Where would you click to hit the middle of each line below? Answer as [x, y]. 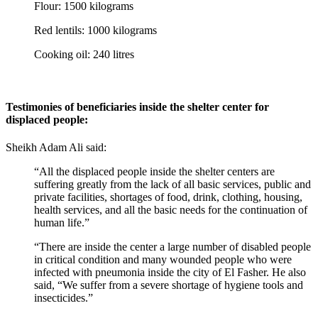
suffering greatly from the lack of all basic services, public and [172, 184]
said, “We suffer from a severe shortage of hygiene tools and [169, 285]
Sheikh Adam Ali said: [56, 147]
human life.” [62, 222]
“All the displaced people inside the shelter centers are [154, 171]
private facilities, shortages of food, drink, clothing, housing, [168, 197]
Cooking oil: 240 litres [84, 55]
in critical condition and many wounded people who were [163, 259]
